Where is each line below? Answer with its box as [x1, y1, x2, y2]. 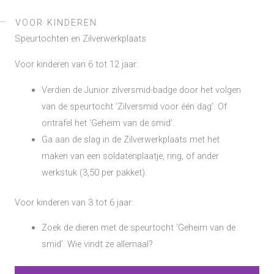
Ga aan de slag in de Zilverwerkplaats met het [41, 133, 220, 145]
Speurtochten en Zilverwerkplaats [15, 33, 146, 45]
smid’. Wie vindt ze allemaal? [41, 239, 153, 250]
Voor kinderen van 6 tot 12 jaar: [15, 59, 138, 70]
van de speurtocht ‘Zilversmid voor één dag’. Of [41, 100, 227, 112]
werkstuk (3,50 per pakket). [41, 166, 147, 178]
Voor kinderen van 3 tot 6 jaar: [15, 196, 133, 208]
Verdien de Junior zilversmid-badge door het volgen [41, 84, 241, 95]
